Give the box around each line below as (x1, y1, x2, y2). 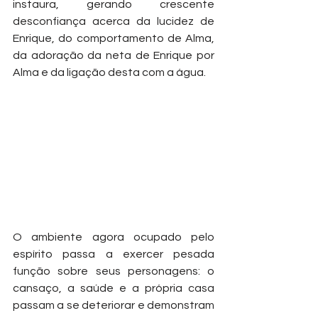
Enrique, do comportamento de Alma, (13, 32, 214, 44)
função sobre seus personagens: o (13, 265, 214, 277)
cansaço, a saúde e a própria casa (13, 282, 214, 294)
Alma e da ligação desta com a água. (13, 66, 206, 78)
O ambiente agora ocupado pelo (13, 231, 214, 243)
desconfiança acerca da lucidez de (13, 15, 214, 27)
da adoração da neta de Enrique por (13, 49, 214, 61)
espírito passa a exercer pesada (13, 248, 214, 260)
